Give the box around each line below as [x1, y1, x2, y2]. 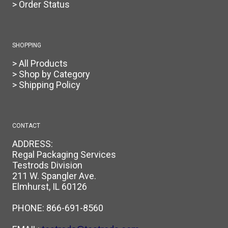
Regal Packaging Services [12, 149, 116, 160]
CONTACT [12, 122, 40, 130]
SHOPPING [12, 42, 41, 49]
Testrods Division [12, 160, 82, 171]
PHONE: [12, 203, 46, 214]
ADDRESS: [12, 138, 53, 150]
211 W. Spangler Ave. [12, 170, 96, 182]
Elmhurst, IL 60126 [12, 181, 87, 192]
